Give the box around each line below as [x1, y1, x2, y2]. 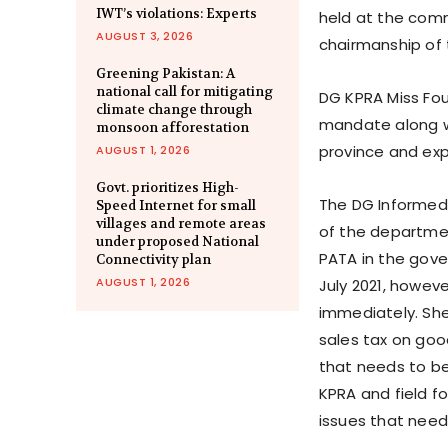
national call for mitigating [96, 82, 273, 100]
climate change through [96, 100, 252, 118]
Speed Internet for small [96, 196, 256, 214]
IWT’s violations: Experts [96, 4, 257, 22]
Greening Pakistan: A [96, 64, 235, 82]
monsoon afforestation [96, 118, 249, 136]
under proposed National [96, 232, 259, 250]
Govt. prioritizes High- [96, 178, 239, 196]
